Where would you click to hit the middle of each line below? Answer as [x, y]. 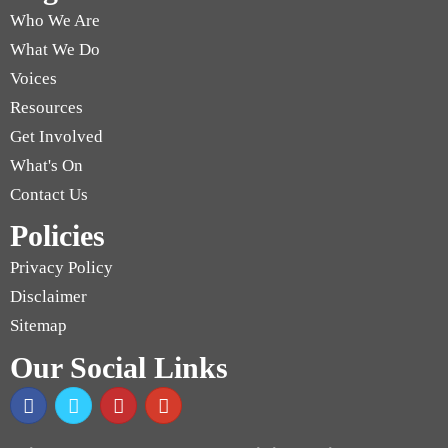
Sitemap [38, 326]
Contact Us [49, 195]
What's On [46, 166]
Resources [46, 108]
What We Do [55, 50]
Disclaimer [48, 297]
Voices [33, 79]
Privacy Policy [61, 268]
